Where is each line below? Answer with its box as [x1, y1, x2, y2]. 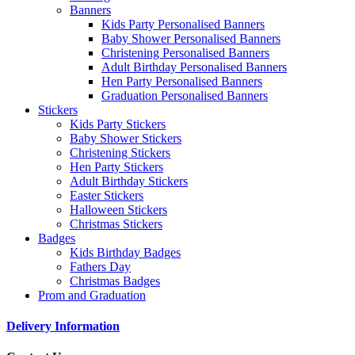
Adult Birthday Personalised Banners [101, 59, 287, 74]
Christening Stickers [70, 145, 170, 159]
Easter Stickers [70, 188, 143, 202]
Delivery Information [6, 319, 120, 333]
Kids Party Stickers [70, 116, 166, 131]
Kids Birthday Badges [70, 245, 181, 259]
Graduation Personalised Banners [101, 88, 268, 102]
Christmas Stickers [70, 216, 162, 231]
